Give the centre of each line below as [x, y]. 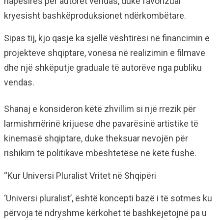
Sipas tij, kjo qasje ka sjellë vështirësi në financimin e [107, 38]
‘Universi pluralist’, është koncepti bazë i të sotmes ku [108, 198]
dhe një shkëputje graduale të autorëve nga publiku [103, 68]
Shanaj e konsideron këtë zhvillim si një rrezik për [100, 109]
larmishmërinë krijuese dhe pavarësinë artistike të [101, 124]
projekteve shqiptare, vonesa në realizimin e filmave [105, 53]
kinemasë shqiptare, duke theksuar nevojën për [96, 138]
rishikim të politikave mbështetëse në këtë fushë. [100, 153]
